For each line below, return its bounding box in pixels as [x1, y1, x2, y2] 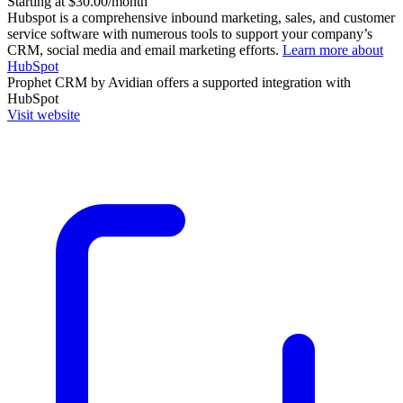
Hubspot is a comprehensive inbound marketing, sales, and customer [7, 9, 395, 25]
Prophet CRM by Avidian [7, 74, 153, 90]
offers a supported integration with [153, 74, 351, 90]
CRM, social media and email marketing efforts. [7, 41, 282, 58]
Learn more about [282, 41, 383, 58]
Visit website [7, 106, 80, 122]
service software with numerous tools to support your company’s [7, 25, 372, 41]
